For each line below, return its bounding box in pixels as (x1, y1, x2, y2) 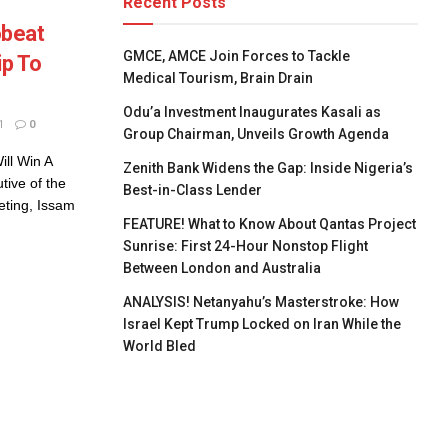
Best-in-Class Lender (123, 182, 263, 198)
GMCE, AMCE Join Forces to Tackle (123, 48, 351, 64)
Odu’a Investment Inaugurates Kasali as (123, 104, 382, 120)
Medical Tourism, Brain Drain (123, 70, 314, 86)
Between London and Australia (123, 260, 322, 276)
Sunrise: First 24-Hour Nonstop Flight (123, 238, 369, 254)
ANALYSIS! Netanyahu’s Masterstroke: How (123, 294, 400, 310)
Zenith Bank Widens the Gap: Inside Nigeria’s (123, 160, 414, 176)
